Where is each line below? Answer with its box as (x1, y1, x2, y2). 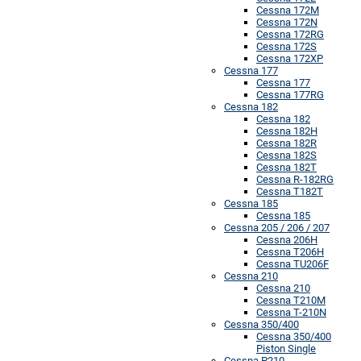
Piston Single (256, 342, 316, 355)
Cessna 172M (256, 3, 319, 16)
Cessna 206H (256, 233, 317, 246)
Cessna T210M (256, 293, 326, 306)
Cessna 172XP (256, 52, 323, 64)
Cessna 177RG (256, 88, 324, 101)
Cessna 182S (256, 148, 317, 161)
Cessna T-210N (256, 305, 326, 318)
